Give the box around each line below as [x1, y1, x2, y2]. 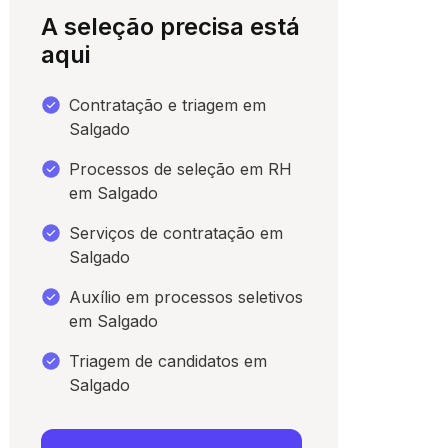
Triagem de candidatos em [69, 351, 268, 372]
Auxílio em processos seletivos [69, 287, 304, 308]
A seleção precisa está [41, 12, 301, 42]
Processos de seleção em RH [69, 159, 293, 180]
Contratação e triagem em [69, 95, 267, 116]
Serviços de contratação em [69, 223, 284, 244]
